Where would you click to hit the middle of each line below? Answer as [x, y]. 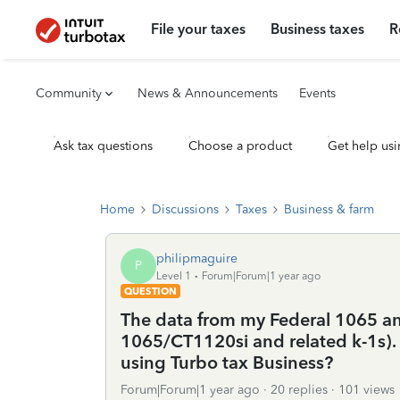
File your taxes [199, 29]
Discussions [185, 209]
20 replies [299, 390]
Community [69, 93]
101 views [367, 390]
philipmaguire [197, 258]
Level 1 [174, 275]
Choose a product [240, 146]
